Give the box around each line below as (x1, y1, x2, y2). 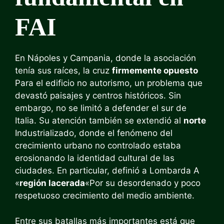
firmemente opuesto (112, 65, 198, 75)
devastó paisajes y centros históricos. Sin (15, 90, 181, 100)
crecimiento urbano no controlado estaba (15, 140, 181, 150)
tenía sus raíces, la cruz (15, 65, 112, 75)
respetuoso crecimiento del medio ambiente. (15, 190, 194, 200)
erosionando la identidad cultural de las (15, 153, 174, 163)
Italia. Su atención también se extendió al (15, 115, 183, 125)
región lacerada (19, 178, 85, 188)
